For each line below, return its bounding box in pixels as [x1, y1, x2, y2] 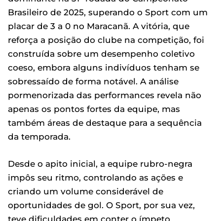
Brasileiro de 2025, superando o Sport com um [8, 7, 208, 17]
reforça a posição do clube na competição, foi [8, 35, 204, 45]
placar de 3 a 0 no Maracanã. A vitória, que [8, 21, 189, 31]
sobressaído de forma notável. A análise [8, 76, 179, 86]
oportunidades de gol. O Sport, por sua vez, [8, 200, 195, 210]
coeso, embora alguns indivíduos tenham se [8, 63, 199, 73]
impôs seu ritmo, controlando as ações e [8, 173, 183, 183]
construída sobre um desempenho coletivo [8, 49, 195, 59]
